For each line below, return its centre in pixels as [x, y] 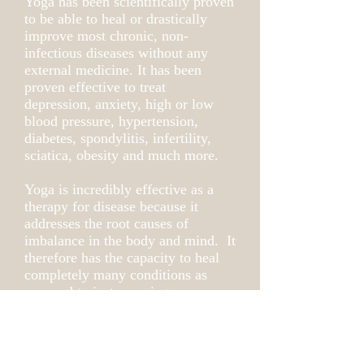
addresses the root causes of [106, 223]
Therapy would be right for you [117, 326]
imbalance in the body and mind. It [130, 240]
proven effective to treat [95, 87]
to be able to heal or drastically [116, 19]
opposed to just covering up [106, 292]
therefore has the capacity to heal [122, 258]
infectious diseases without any [116, 53]
